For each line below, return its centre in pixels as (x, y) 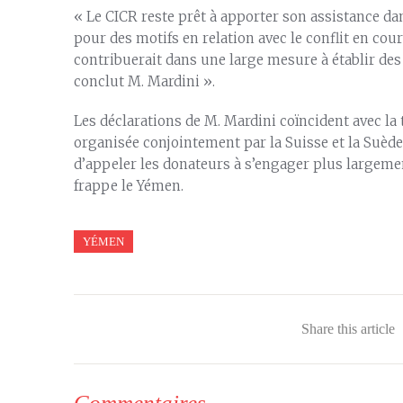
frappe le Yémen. (129, 186)
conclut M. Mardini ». (144, 81)
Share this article (348, 329)
